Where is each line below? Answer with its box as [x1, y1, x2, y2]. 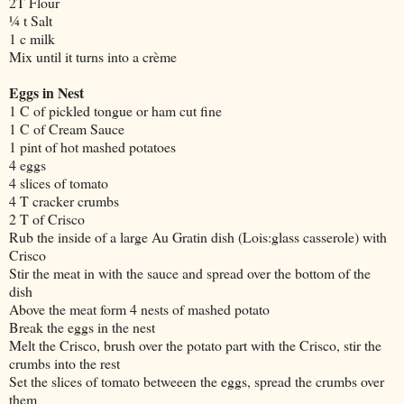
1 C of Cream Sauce [9, 118, 124, 138]
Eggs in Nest [9, 81, 84, 103]
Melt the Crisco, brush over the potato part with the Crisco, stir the [9, 335, 381, 354]
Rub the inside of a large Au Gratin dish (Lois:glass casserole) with [9, 226, 387, 246]
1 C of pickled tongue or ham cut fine [9, 100, 222, 120]
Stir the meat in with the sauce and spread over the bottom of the [9, 262, 371, 282]
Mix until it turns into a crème [9, 46, 177, 66]
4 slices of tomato [9, 172, 108, 192]
